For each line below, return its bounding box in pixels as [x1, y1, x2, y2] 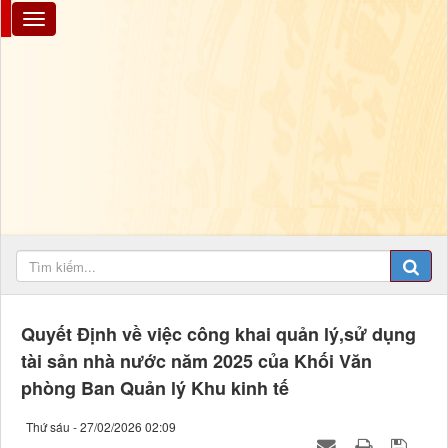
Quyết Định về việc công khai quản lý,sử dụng [21, 321, 416, 348]
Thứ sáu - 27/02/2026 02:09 [26, 418, 176, 436]
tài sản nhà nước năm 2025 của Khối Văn [21, 348, 372, 375]
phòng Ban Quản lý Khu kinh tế [21, 375, 289, 402]
